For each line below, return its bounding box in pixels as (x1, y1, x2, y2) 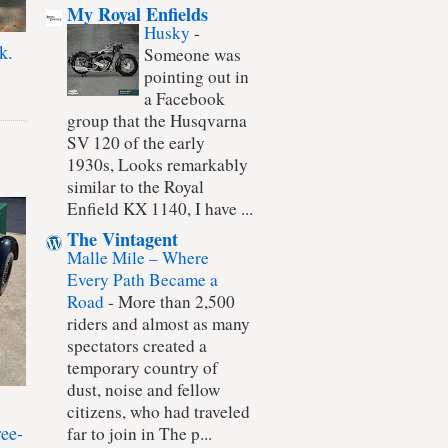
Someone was (144, 42, 241, 66)
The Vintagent (67, 226, 178, 253)
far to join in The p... (67, 422, 212, 446)
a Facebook (144, 86, 225, 110)
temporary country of (67, 356, 218, 380)
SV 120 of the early (67, 130, 205, 154)
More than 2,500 (118, 290, 235, 314)
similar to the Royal (67, 174, 204, 198)
